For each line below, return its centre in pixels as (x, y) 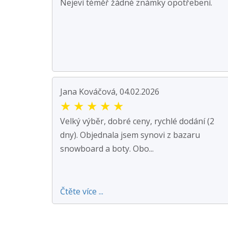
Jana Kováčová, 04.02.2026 (110, 91)
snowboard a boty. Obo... (107, 148)
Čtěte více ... (82, 191)
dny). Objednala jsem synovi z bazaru (130, 135)
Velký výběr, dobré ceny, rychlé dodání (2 (137, 121)
